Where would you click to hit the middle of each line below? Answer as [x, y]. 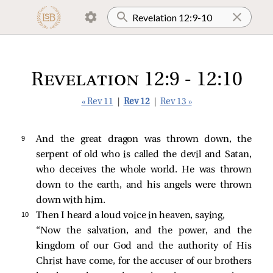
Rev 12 [136, 102]
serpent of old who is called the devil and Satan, [144, 155]
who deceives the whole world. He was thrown [144, 170]
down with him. [71, 200]
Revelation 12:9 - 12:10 [136, 80]
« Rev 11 [97, 102]
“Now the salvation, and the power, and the [144, 231]
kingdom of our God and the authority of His [144, 246]
